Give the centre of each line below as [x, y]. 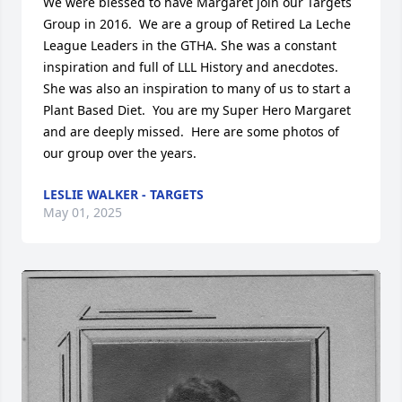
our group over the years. [120, 153]
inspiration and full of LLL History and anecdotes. [191, 67]
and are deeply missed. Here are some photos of [191, 131]
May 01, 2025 [83, 212]
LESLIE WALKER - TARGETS [123, 194]
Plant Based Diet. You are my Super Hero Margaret [197, 110]
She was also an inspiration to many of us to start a [197, 88]
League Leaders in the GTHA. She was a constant [190, 45]
